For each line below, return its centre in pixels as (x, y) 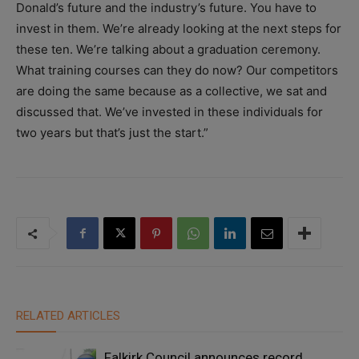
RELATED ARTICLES (68, 316)
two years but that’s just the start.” (112, 133)
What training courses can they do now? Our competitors (177, 71)
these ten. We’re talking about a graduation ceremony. (168, 50)
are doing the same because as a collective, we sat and (171, 91)
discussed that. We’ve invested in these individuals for (169, 112)
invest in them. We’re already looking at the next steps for (179, 29)
